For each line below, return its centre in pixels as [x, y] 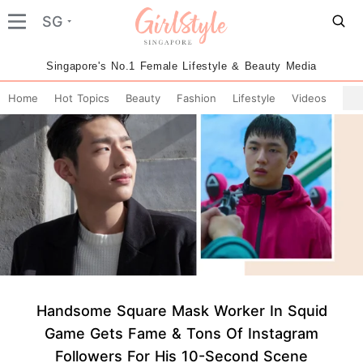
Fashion [196, 98]
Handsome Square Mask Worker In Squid [181, 310]
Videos [309, 98]
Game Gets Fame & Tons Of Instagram [181, 333]
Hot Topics [82, 98]
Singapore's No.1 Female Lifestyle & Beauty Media [181, 66]
